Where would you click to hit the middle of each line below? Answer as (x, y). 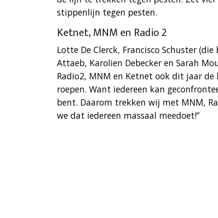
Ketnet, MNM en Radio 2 (112, 33)
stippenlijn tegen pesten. (107, 12)
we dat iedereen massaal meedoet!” (128, 116)
